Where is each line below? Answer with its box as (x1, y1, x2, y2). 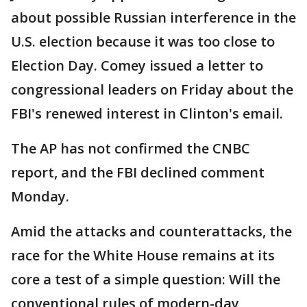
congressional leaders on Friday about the (11, 80, 293, 99)
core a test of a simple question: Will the (11, 270, 280, 289)
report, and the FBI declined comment (11, 163, 265, 182)
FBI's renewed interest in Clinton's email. (11, 104, 283, 123)
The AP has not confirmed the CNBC (11, 139, 250, 158)
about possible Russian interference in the (11, 8, 296, 27)
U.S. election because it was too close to (11, 32, 275, 51)
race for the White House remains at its (11, 246, 275, 265)
